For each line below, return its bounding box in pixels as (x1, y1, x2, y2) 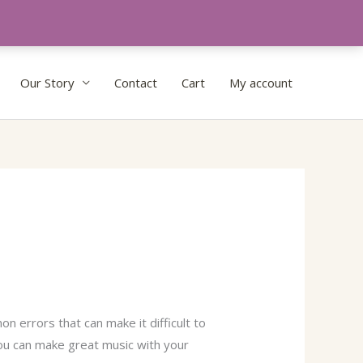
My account (229, 75, 293, 91)
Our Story (20, 75, 75, 91)
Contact (114, 75, 157, 91)
